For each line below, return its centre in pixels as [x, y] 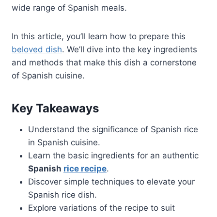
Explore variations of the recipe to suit [101, 208]
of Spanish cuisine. [48, 75]
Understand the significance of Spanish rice [113, 129]
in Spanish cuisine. [64, 142]
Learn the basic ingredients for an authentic [113, 155]
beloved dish [37, 49]
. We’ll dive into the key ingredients [130, 49]
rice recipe [85, 168]
